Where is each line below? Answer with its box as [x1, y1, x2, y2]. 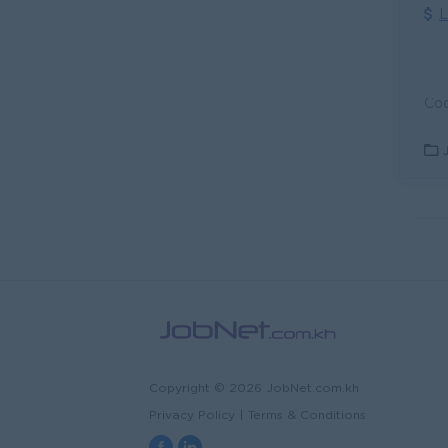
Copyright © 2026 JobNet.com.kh [149, 383, 359, 395]
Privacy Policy [149, 410, 235, 422]
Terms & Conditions [248, 410, 366, 422]
